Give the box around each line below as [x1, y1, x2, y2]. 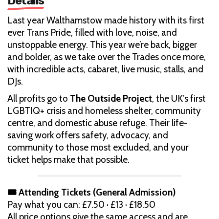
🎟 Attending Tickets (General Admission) [7, 186, 176, 198]
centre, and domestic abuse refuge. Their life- [7, 117, 188, 129]
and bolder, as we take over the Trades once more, [7, 51, 206, 63]
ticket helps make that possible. [7, 153, 130, 165]
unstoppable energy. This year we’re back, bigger [7, 39, 197, 50]
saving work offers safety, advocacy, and [7, 129, 168, 141]
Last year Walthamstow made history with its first [7, 14, 204, 26]
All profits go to [7, 92, 70, 104]
